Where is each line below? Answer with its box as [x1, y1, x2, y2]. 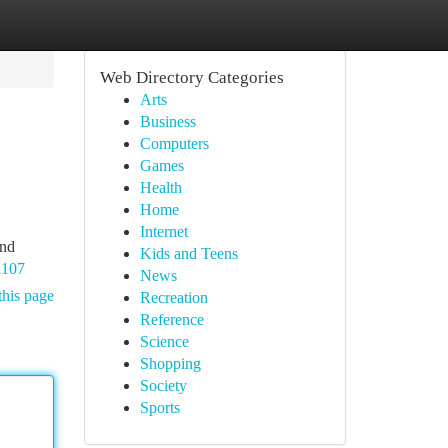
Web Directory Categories [99, 68, 284, 87]
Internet [139, 223, 188, 240]
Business [139, 113, 196, 130]
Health [139, 179, 182, 196]
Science [139, 333, 189, 350]
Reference [139, 311, 204, 328]
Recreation [139, 289, 208, 306]
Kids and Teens [139, 245, 238, 262]
